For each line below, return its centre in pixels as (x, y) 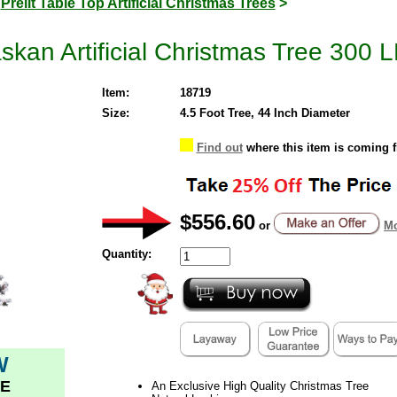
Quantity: (126, 253)
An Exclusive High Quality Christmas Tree (260, 385)
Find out (219, 147)
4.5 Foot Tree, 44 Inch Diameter (265, 113)
